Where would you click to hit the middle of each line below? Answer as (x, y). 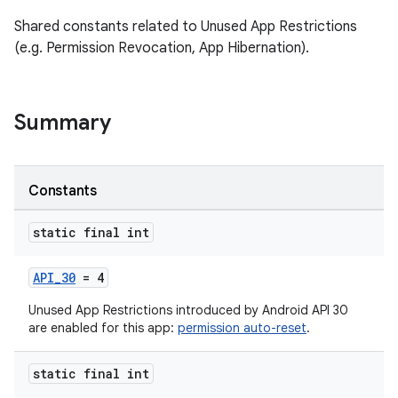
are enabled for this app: (103, 328)
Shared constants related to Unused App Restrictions (186, 27)
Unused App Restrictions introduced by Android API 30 (188, 310)
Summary (63, 123)
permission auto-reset (242, 328)
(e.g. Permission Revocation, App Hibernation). (162, 48)
